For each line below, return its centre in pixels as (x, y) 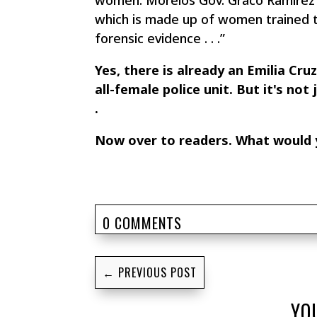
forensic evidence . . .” (160, 39)
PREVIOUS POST (158, 273)
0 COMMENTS (143, 223)
